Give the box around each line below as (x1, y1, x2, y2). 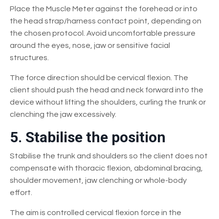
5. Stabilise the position (10, 128, 166, 146)
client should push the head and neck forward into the (10, 86, 203, 94)
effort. (10, 188, 32, 197)
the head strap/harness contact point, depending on (10, 17, 201, 25)
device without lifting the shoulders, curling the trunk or (10, 98, 206, 106)
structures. (10, 53, 49, 62)
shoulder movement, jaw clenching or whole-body (10, 176, 187, 184)
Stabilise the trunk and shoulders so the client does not (10, 152, 208, 160)
